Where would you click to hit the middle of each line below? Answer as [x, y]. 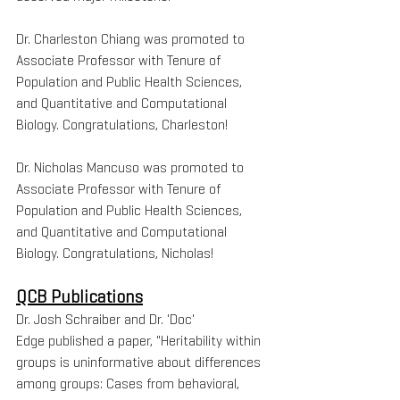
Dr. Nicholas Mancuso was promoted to [132, 168]
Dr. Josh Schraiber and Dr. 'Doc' [107, 320]
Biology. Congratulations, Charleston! [122, 125]
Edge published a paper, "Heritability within [140, 341]
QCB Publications [79, 297]
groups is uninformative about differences [140, 362]
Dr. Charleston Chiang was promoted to [132, 39]
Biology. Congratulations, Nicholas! [115, 254]
